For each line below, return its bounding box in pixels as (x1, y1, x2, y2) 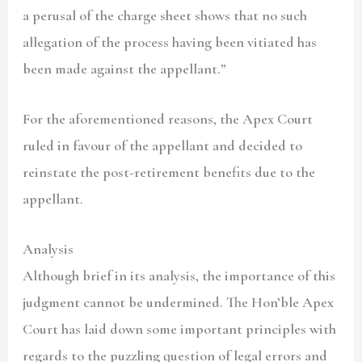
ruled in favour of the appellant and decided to (23, 137, 303, 154)
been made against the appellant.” (23, 59, 230, 78)
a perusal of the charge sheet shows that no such (23, 6, 308, 24)
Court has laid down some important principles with (23, 320, 337, 339)
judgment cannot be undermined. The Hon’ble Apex (23, 293, 335, 312)
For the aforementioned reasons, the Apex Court (23, 110, 314, 128)
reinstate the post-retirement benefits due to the (23, 163, 316, 181)
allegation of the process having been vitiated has (23, 32, 318, 51)
